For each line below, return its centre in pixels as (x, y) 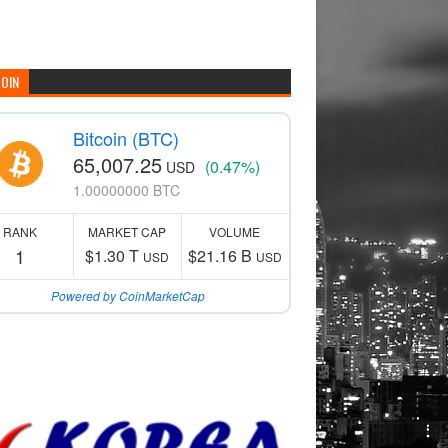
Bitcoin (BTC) (126, 138)
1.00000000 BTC (127, 190)
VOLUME (235, 231)
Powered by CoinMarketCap (128, 295)
